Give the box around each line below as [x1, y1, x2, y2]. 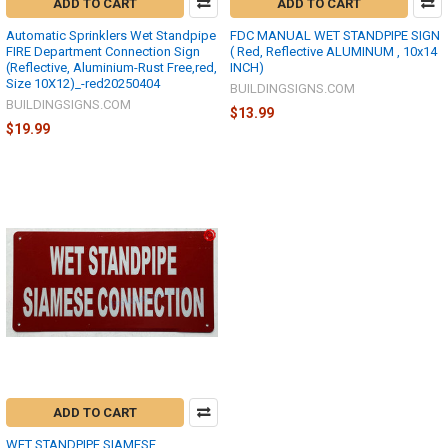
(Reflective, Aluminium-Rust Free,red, [6, 59, 217, 75]
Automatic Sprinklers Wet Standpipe [6, 27, 216, 43]
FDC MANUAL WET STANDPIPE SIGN [230, 27, 440, 43]
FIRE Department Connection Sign [6, 43, 200, 59]
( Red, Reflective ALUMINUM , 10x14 [230, 43, 437, 59]
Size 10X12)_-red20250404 [6, 75, 160, 91]
